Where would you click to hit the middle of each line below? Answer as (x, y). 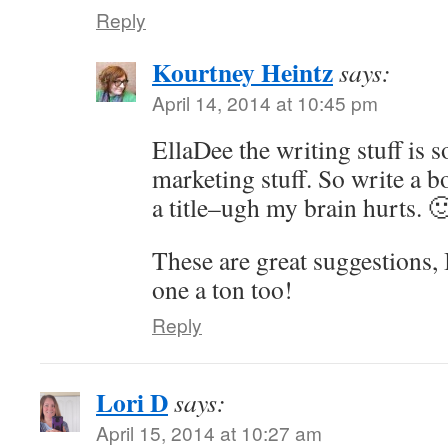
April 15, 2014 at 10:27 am (209, 432)
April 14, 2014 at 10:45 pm (265, 102)
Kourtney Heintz (242, 72)
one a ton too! (222, 289)
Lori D (132, 402)
